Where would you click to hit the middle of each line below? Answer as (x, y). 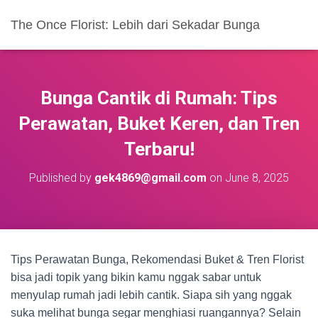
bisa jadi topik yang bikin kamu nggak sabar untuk (136, 277)
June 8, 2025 (257, 178)
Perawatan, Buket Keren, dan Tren (159, 124)
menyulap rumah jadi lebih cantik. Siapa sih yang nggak (151, 295)
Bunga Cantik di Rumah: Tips (159, 98)
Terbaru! (159, 149)
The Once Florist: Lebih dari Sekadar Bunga (135, 25)
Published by (62, 178)
